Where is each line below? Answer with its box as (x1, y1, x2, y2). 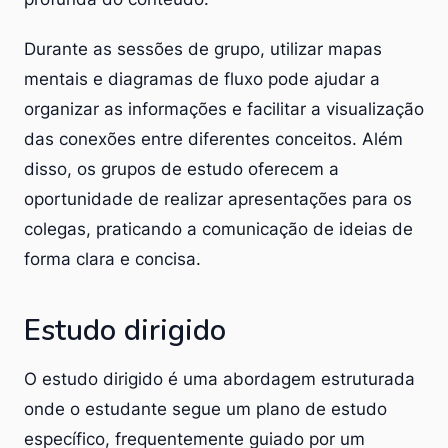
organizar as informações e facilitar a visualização (24, 98, 424, 119)
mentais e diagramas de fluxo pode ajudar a (24, 68, 380, 89)
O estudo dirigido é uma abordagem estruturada (24, 368, 415, 389)
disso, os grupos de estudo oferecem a (24, 158, 339, 179)
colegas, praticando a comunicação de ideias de (24, 218, 413, 239)
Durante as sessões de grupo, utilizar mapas (24, 38, 382, 59)
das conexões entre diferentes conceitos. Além (24, 128, 403, 149)
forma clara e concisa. (24, 248, 201, 269)
